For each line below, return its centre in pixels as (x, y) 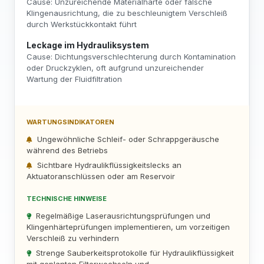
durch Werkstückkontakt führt (82, 24)
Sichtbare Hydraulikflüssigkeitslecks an (109, 165)
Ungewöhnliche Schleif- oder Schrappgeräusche (128, 139)
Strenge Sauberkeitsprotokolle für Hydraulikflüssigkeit (135, 253)
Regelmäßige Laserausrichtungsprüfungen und (123, 216)
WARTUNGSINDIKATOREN (70, 122)
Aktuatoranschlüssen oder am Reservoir (101, 176)
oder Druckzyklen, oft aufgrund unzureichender (115, 68)
